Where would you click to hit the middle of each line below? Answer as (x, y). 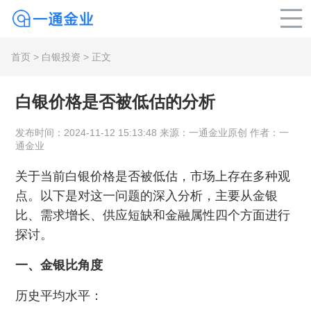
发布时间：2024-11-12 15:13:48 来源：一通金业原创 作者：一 (152, 133)
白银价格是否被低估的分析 (116, 102)
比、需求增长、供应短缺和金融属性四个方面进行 (153, 215)
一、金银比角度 (59, 265)
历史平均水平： (59, 296)
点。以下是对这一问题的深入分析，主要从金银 (147, 196)
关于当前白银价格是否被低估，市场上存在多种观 (153, 176)
